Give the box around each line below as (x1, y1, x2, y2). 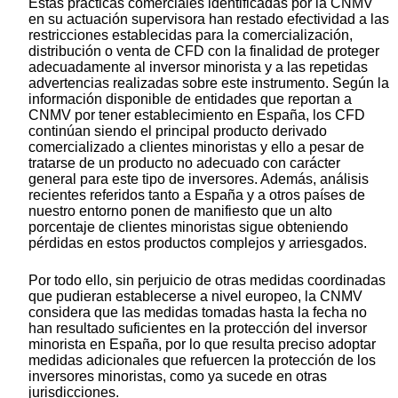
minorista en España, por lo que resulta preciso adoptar (28, 337, 376, 353)
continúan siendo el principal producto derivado (28, 123, 327, 139)
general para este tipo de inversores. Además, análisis (28, 171, 369, 187)
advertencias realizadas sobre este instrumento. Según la (28, 76, 389, 92)
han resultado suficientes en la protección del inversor (28, 321, 367, 337)
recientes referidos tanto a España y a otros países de (28, 187, 365, 203)
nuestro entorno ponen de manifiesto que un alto (28, 203, 332, 219)
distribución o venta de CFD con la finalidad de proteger (28, 44, 379, 60)
